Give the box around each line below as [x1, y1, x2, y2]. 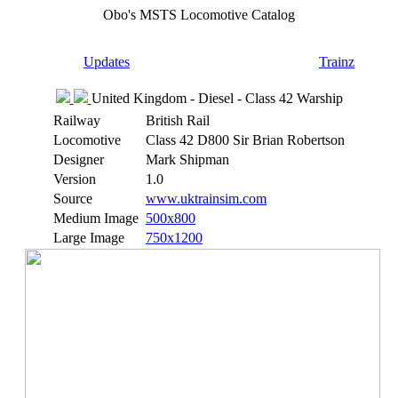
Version [53, 171, 96, 187]
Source [53, 191, 92, 206]
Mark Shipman [146, 152, 229, 167]
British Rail [146, 113, 210, 128]
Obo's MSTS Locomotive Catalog [103, 7, 295, 22]
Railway [53, 113, 100, 128]
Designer [53, 152, 104, 167]
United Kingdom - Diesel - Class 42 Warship [91, 91, 343, 106]
